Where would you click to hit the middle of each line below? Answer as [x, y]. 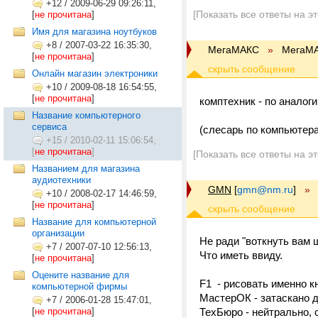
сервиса [49, 127]
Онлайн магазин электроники [95, 73]
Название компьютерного [86, 115]
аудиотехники [61, 180]
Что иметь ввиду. [241, 255]
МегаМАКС [234, 50]
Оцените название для [81, 275]
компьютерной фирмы [79, 286]
